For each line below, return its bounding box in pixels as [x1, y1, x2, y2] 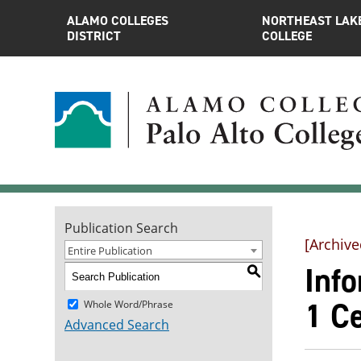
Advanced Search [64, 316, 169, 334]
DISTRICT [67, 27, 121, 44]
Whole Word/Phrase [84, 297, 173, 311]
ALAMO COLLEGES [67, 12, 168, 29]
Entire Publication [68, 243, 152, 258]
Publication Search [64, 219, 178, 237]
